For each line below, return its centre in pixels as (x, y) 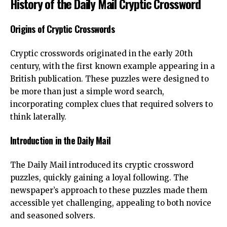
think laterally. (38, 117)
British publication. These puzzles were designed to (109, 79)
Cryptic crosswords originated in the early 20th (101, 53)
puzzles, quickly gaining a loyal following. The (99, 177)
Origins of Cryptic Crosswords (62, 29)
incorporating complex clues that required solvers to (111, 104)
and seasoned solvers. (53, 215)
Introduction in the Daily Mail (60, 141)
